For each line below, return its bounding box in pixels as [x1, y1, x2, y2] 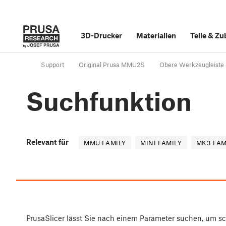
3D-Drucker [81, 31, 122, 40]
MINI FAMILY [140, 139, 182, 147]
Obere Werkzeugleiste [159, 61, 224, 69]
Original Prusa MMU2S [79, 61, 145, 69]
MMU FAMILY [84, 139, 126, 147]
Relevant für [26, 137, 69, 147]
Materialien [136, 31, 176, 40]
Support [41, 61, 64, 69]
